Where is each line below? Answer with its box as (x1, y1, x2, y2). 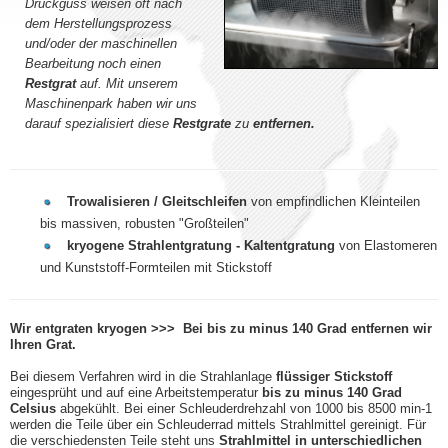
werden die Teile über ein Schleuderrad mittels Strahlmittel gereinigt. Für (10, 416, 426, 432)
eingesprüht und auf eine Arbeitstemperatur (10, 384, 262, 400)
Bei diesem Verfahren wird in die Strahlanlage (10, 368, 276, 384)
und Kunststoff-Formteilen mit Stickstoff (40, 259, 272, 275)
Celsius (10, 400, 56, 416)
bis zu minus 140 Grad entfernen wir (207, 320, 432, 336)
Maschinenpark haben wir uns (25, 95, 197, 111)
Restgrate (169, 115, 235, 131)
